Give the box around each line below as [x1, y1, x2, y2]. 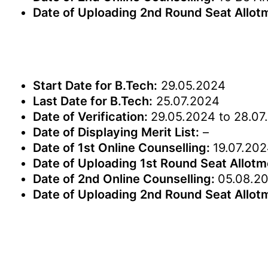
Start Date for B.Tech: [33, 78, 157, 93]
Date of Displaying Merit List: [33, 125, 199, 139]
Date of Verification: [33, 109, 151, 124]
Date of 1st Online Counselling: [33, 141, 213, 155]
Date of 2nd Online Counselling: [33, 172, 218, 186]
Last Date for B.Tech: [33, 94, 153, 108]
